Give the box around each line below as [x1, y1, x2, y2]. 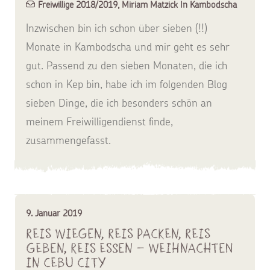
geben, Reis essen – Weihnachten [26, 239, 233, 257]
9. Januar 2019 [26, 207, 82, 219]
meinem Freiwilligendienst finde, [26, 115, 173, 128]
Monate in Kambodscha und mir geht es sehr [26, 40, 230, 54]
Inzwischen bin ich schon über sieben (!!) [26, 21, 207, 35]
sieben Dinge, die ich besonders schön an [26, 96, 212, 110]
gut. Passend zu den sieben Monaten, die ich [26, 58, 227, 72]
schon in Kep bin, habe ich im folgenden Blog [26, 77, 227, 91]
